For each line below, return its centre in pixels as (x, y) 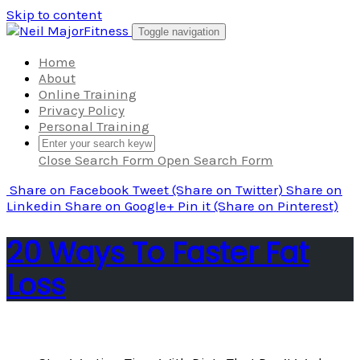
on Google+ (140, 206)
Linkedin (34, 206)
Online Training (88, 94)
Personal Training (94, 126)
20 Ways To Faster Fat (157, 253)
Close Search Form (96, 160)
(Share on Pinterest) (276, 206)
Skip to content (54, 14)
